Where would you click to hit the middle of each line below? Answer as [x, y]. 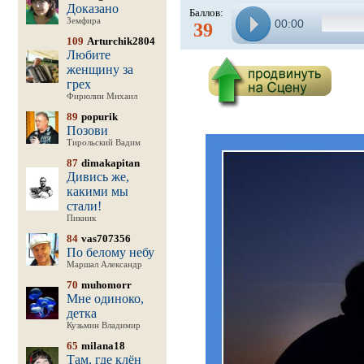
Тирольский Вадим [103, 143]
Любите [88, 55]
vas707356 [106, 238]
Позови [87, 130]
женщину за [100, 69]
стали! [84, 206]
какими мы [97, 191]
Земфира [83, 21]
